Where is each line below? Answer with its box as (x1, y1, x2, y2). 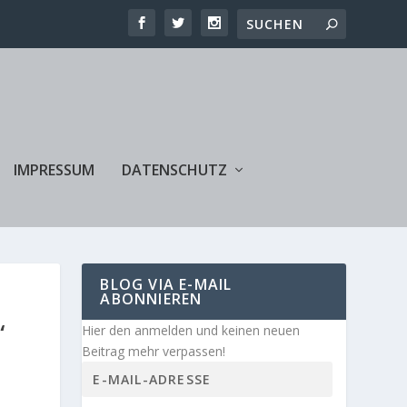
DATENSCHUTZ (122, 159, 228, 180)
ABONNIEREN (100, 288, 203, 309)
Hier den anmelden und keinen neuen (82, 321, 301, 339)
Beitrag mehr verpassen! (82, 342, 226, 360)
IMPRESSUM (14, 159, 95, 180)
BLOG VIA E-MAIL (100, 273, 233, 294)
